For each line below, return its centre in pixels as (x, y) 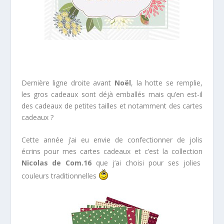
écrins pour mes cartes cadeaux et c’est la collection (112, 151)
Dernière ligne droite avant (68, 82)
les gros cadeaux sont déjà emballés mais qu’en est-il (112, 94)
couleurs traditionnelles (60, 176)
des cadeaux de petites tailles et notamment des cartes (112, 105)
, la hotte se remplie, (167, 82)
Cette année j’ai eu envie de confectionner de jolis (112, 140)
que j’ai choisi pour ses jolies (146, 163)
